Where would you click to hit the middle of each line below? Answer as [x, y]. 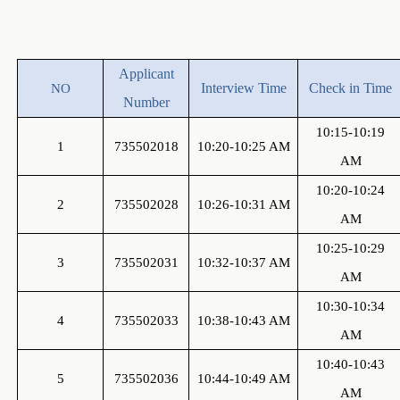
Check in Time [350, 88]
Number [146, 102]
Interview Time [243, 88]
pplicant [151, 74]
